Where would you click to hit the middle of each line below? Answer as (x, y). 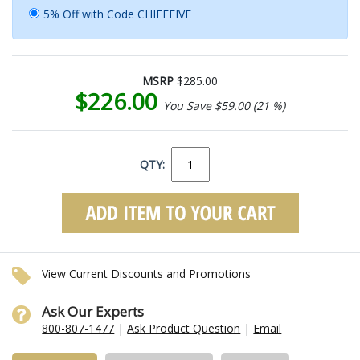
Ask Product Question (184, 328)
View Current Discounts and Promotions (147, 273)
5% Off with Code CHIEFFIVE (117, 14)
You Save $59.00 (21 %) (224, 105)
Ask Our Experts (93, 311)
